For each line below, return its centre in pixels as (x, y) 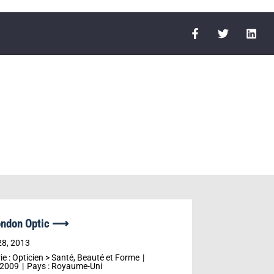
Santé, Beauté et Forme (95, 257)
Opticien (28, 257)
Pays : (39, 266)
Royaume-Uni (76, 266)
